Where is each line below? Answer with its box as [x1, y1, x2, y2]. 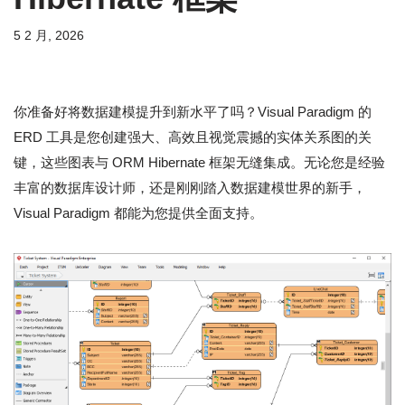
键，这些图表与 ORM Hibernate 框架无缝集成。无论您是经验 [14, 155, 385, 171]
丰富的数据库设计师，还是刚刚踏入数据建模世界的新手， [14, 180, 366, 196]
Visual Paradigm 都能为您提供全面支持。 [14, 205, 263, 221]
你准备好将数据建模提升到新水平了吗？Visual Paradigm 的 [14, 104, 372, 120]
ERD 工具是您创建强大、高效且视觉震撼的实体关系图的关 [14, 129, 372, 146]
